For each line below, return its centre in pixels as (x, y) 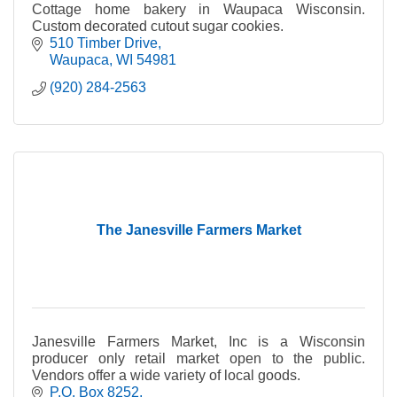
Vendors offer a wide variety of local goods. (166, 375)
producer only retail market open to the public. (198, 358)
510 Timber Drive (104, 43)
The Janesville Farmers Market (198, 230)
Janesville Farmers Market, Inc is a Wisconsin (198, 341)
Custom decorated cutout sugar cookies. (158, 26)
